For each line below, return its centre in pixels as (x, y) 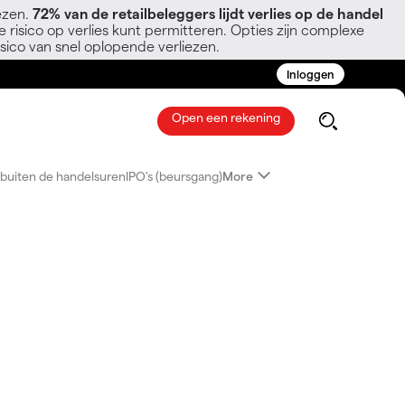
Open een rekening (226, 117)
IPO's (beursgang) (174, 175)
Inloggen (311, 74)
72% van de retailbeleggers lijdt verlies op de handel (208, 13)
